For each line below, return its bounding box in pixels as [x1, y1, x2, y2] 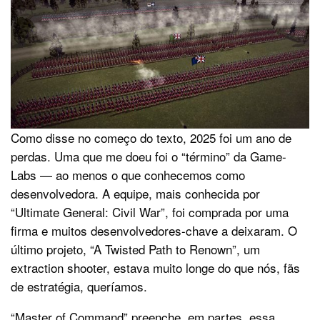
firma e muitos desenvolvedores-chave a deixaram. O [11, 221, 297, 239]
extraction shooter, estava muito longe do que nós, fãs [11, 258, 300, 276]
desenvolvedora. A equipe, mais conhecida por [11, 184, 260, 202]
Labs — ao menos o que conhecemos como [11, 165, 245, 184]
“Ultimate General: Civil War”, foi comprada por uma [11, 202, 289, 221]
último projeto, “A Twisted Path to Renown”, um [11, 239, 260, 258]
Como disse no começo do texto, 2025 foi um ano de [11, 128, 291, 146]
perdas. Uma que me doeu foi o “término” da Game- [11, 146, 286, 165]
